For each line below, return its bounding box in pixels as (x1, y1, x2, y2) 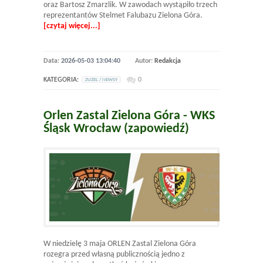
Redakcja (154, 57, 181, 65)
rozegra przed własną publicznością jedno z (43, 249, 185, 259)
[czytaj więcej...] (43, 21, 100, 31)
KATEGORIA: (43, 76, 79, 83)
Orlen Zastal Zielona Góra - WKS (43, 109, 215, 123)
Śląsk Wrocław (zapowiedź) (43, 122, 189, 136)
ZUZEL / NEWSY (85, 76, 117, 82)
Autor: (135, 57, 154, 65)
